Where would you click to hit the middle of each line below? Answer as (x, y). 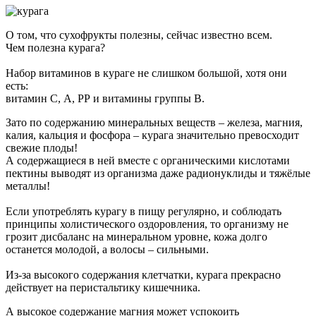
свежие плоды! (42, 148)
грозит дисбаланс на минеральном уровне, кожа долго (136, 237)
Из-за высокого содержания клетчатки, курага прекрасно (143, 275)
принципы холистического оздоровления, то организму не (147, 224)
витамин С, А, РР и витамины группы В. (105, 99)
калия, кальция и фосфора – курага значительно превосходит (152, 135)
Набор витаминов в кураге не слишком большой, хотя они (146, 73)
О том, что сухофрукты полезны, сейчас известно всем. (139, 35)
